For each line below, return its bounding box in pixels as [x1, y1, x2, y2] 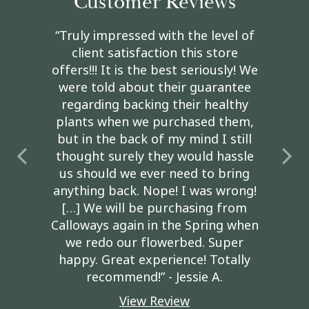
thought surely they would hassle [55, 148, 254, 166]
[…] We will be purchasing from [62, 199, 247, 218]
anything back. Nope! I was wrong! [52, 182, 257, 201]
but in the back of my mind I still [57, 130, 252, 149]
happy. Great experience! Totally [59, 251, 250, 270]
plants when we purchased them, [55, 113, 254, 132]
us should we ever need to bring [59, 165, 250, 183]
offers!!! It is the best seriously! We [51, 61, 258, 80]
